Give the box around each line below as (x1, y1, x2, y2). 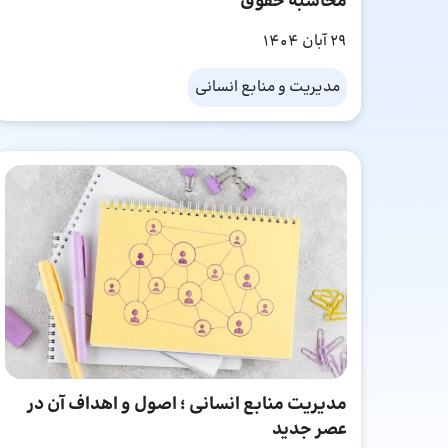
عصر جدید (272, 417, 347, 443)
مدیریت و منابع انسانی (195, 76, 340, 100)
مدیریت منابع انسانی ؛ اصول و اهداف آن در (27, 392, 347, 418)
